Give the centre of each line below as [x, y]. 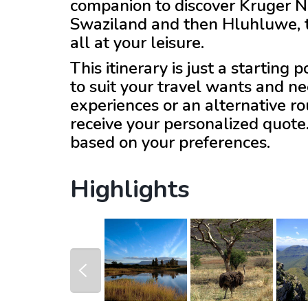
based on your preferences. [170, 142]
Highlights [130, 189]
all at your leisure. [137, 43]
